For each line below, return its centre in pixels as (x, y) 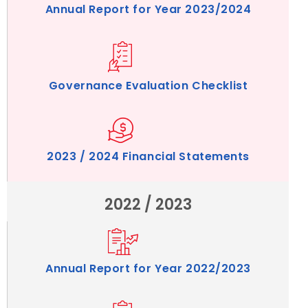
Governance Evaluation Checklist (148, 85)
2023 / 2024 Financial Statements (148, 156)
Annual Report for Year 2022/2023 (148, 268)
